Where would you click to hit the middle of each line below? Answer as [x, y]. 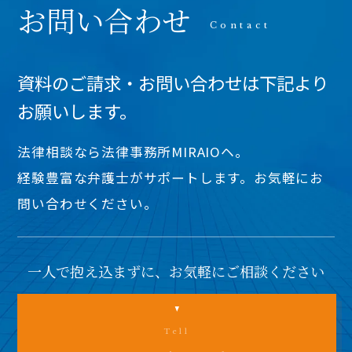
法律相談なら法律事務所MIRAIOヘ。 [133, 152]
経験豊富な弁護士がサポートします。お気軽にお [171, 178]
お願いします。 [77, 110]
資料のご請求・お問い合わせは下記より [173, 82]
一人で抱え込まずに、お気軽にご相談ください [176, 271]
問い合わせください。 [88, 204]
